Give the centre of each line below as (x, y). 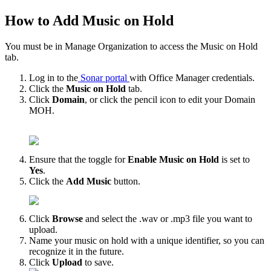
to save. (100, 263)
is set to (234, 159)
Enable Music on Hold (173, 159)
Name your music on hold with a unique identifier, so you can (147, 241)
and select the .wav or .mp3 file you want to (169, 219)
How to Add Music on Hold (91, 20)
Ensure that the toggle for (78, 159)
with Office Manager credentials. (193, 77)
